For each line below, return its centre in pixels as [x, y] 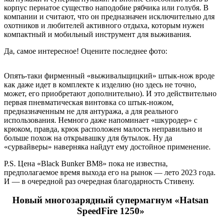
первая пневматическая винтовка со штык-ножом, [89, 102]
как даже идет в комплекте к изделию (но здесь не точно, [100, 84]
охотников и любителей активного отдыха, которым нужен [104, 25]
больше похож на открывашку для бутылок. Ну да [88, 138]
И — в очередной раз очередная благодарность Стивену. [99, 181]
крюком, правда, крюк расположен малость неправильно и [103, 129]
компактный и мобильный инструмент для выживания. [98, 34]
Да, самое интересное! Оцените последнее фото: [86, 51]
